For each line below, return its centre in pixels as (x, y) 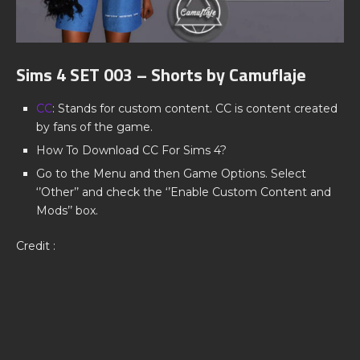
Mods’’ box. (67, 211)
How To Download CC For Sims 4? (131, 151)
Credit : (36, 246)
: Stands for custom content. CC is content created (195, 109)
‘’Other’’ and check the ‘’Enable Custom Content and (184, 192)
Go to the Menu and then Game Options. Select (171, 174)
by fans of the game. (94, 127)
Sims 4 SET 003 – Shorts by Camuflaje (161, 75)
